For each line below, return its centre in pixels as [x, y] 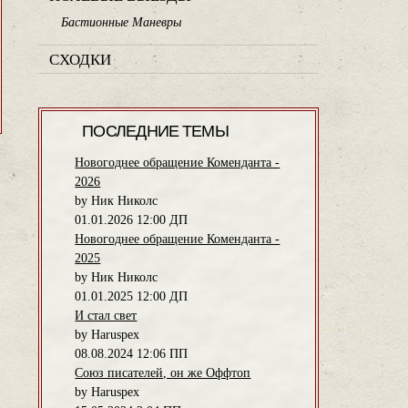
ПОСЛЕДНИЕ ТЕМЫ [155, 131]
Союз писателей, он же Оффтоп [163, 372]
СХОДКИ [80, 60]
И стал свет [106, 315]
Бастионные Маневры [122, 23]
